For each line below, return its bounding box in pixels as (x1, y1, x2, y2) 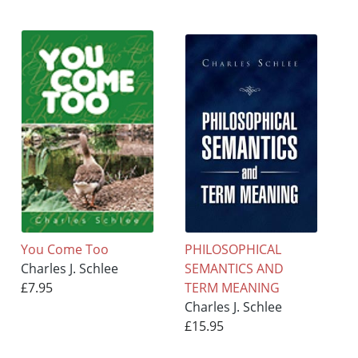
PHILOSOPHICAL (185, 241, 282, 259)
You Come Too (21, 241, 109, 259)
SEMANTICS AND (185, 260, 284, 278)
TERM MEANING (185, 279, 280, 297)
